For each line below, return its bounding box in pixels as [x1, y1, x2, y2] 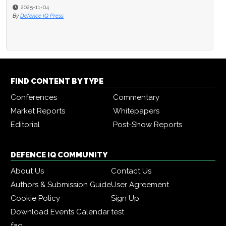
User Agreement [111, 180, 169, 190]
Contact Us [111, 166, 151, 176]
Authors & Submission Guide [11, 180, 111, 190]
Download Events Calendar [11, 207, 109, 217]
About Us [11, 166, 44, 176]
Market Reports [11, 106, 65, 116]
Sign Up [111, 194, 139, 203]
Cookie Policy [11, 194, 60, 203]
